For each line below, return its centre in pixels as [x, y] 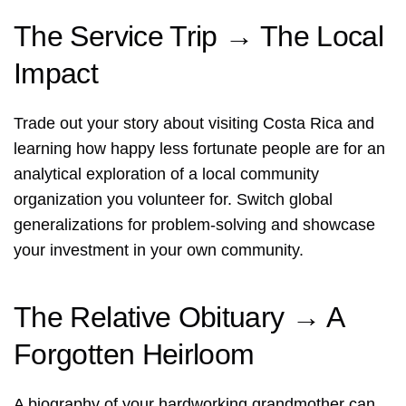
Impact [56, 74]
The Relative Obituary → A [178, 318]
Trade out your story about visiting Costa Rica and [194, 124]
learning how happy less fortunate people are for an [199, 149]
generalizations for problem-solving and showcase [194, 225]
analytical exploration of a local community [166, 174]
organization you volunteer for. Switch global [173, 200]
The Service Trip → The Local [199, 37]
